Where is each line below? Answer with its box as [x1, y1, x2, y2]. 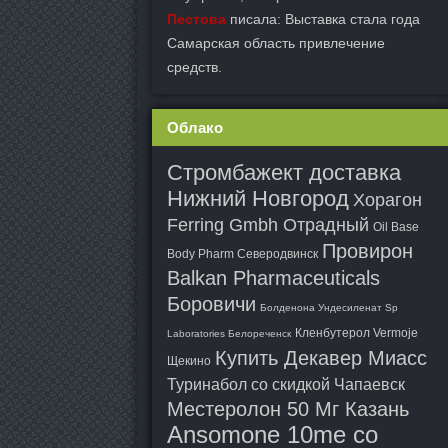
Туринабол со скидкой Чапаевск [167, 376, 405, 393]
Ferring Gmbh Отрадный [167, 215, 369, 235]
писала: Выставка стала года [226, 11, 420, 27]
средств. [167, 59, 222, 75]
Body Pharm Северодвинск [167, 247, 318, 261]
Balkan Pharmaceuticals [167, 267, 380, 289]
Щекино [167, 354, 211, 368]
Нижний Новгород [167, 186, 349, 211]
